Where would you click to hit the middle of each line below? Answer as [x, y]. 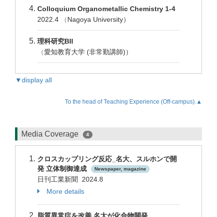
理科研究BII [55, 41]
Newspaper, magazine [120, 169]
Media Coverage [51, 134]
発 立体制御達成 [63, 169]
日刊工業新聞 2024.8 [70, 179]
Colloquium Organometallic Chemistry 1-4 [106, 9]
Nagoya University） [99, 19]
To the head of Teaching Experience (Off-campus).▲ [133, 102]
